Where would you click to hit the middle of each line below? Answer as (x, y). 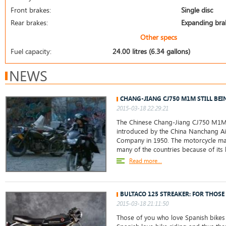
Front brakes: (31, 10)
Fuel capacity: (31, 51)
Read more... (146, 160)
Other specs (159, 37)
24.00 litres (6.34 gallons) (151, 51)
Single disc (197, 10)
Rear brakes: (29, 22)
